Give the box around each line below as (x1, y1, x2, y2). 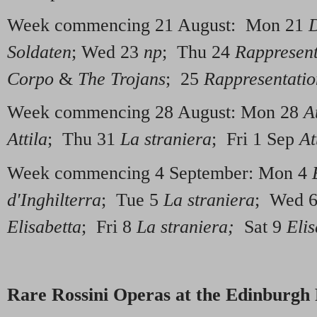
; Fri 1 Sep (212, 129, 299, 150)
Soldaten (7, 41, 71, 62)
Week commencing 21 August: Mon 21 (7, 14, 309, 35)
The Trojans (78, 68, 166, 89)
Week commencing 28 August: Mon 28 (7, 102, 304, 123)
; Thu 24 (162, 41, 235, 62)
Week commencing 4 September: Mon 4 (7, 163, 312, 184)
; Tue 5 (101, 190, 163, 211)
